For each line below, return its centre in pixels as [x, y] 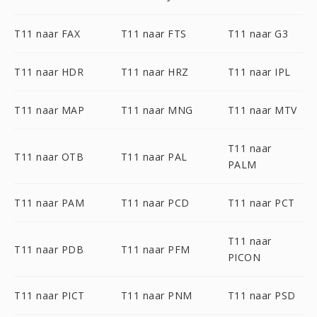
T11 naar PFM [155, 249]
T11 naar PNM [156, 295]
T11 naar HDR [49, 72]
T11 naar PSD [261, 295]
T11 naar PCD [155, 203]
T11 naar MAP [49, 110]
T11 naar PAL [154, 156]
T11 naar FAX [47, 34]
